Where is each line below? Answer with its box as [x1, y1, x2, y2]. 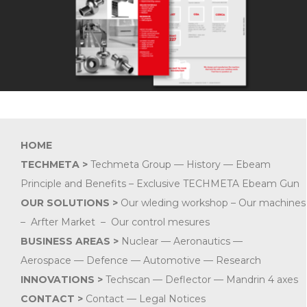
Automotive [143, 254, 201, 267]
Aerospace [20, 254, 71, 267]
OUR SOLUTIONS [20, 197, 110, 210]
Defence [86, 254, 128, 267]
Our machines [238, 197, 306, 210]
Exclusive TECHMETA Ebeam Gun [136, 177, 299, 191]
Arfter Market [27, 216, 101, 229]
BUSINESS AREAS [20, 235, 110, 248]
